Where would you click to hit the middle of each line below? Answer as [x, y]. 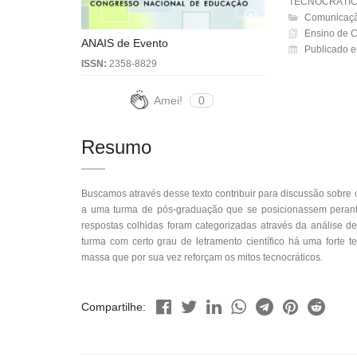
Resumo [116, 147]
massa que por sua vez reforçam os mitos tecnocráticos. [202, 257]
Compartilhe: [114, 306]
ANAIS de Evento [125, 43]
